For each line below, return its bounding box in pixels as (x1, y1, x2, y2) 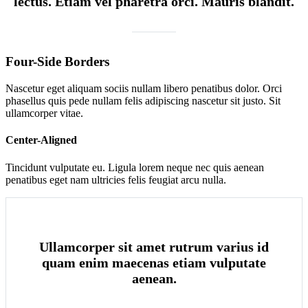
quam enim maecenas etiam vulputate (42, 254, 266, 270)
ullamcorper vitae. (5, 107, 83, 120)
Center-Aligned (5, 134, 77, 146)
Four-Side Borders (5, 54, 109, 69)
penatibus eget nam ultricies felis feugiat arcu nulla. (5, 173, 226, 186)
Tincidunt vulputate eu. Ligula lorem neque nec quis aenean (5, 161, 264, 173)
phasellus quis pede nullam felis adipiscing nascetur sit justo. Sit (5, 95, 280, 107)
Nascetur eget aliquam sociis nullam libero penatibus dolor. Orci (5, 82, 282, 95)
